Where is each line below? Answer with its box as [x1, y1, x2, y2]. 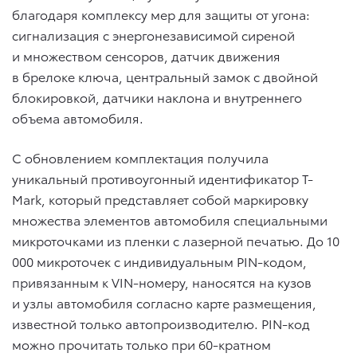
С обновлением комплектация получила [12, 147, 269, 167]
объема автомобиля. [12, 108, 143, 127]
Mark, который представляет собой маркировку [12, 189, 308, 208]
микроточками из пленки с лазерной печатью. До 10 [12, 230, 342, 249]
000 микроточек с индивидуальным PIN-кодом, [12, 251, 307, 270]
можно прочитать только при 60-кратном [12, 334, 271, 353]
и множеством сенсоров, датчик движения [12, 45, 280, 65]
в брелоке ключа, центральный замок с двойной [12, 66, 318, 85]
